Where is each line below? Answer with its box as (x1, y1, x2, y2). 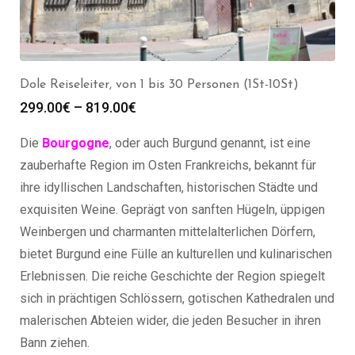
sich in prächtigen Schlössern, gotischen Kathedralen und (20, 290, 334, 306)
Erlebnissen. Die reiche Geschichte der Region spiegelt (20, 268, 325, 284)
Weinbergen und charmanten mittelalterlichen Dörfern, (20, 223, 315, 239)
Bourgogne (42, 135, 109, 151)
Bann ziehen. (20, 334, 90, 350)
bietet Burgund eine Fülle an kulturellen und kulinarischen (20, 246, 332, 261)
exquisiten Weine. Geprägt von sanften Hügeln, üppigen (20, 201, 325, 217)
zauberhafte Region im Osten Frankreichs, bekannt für (20, 157, 316, 173)
